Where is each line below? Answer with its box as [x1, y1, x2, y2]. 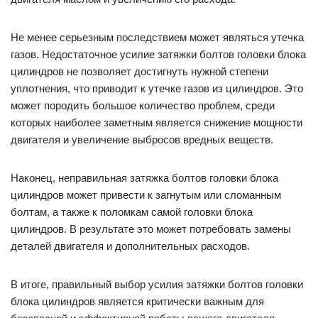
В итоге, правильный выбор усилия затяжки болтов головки [11, 278, 303, 291]
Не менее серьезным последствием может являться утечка [11, 31, 304, 44]
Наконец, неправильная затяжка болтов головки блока [11, 172, 278, 185]
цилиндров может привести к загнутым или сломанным [11, 189, 281, 202]
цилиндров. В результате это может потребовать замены [11, 223, 291, 236]
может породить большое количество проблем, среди [11, 99, 275, 112]
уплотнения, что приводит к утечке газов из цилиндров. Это [11, 82, 303, 95]
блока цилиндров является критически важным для [11, 295, 264, 308]
